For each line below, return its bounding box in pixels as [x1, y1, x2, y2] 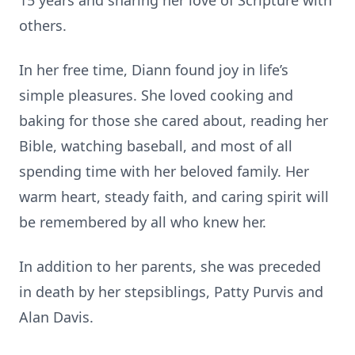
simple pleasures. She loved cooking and [19, 86, 293, 105]
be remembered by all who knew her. [19, 212, 266, 231]
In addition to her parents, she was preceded [19, 257, 321, 276]
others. [19, 16, 67, 35]
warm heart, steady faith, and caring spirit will [19, 187, 329, 206]
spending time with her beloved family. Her [19, 162, 309, 181]
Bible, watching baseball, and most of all [19, 136, 292, 155]
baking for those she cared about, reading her [19, 111, 328, 130]
